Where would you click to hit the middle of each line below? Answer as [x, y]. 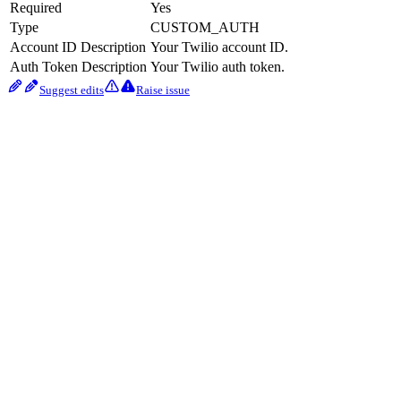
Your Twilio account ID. [219, 47]
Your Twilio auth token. [218, 67]
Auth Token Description [78, 67]
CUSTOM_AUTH [205, 28]
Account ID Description [78, 47]
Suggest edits [72, 90]
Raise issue [163, 90]
